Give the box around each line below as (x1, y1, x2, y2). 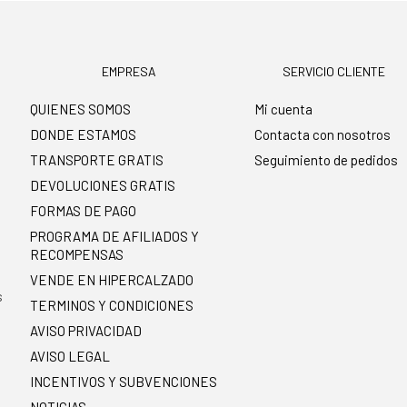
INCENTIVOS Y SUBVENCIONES (30, 373, 218, 391)
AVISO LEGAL (30, 348, 111, 365)
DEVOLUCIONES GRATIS (30, 177, 176, 194)
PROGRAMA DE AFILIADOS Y (30, 228, 200, 245)
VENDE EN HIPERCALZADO (30, 272, 194, 289)
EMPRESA (101, 64, 156, 80)
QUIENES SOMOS (30, 101, 132, 118)
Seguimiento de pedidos (254, 152, 399, 169)
